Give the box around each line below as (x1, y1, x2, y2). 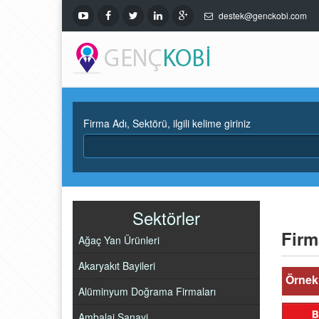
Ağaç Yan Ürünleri (78, 233, 159, 247)
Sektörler (132, 205, 200, 230)
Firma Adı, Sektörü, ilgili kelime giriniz (83, 116, 251, 130)
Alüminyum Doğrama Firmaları (78, 284, 216, 298)
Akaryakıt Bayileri (78, 258, 155, 273)
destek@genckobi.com (219, 9, 307, 21)
